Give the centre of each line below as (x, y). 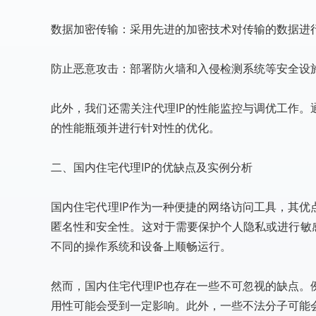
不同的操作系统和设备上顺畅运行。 (141, 246)
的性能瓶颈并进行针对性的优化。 (135, 128)
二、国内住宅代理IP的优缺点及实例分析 (152, 167)
